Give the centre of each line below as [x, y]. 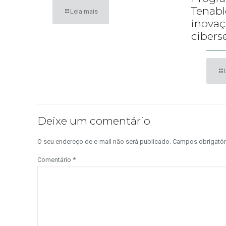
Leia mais [84, 11]
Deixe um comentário [94, 121]
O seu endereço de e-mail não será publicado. [104, 141]
